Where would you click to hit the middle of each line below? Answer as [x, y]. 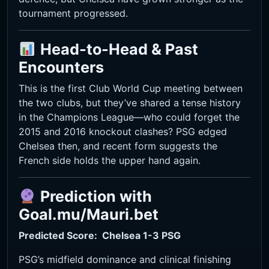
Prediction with [96, 197]
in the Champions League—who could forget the [129, 117]
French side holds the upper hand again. [110, 161]
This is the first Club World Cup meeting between [131, 89]
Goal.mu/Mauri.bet [89, 215]
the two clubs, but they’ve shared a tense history [130, 103]
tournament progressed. [73, 14]
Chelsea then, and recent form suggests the [118, 146]
